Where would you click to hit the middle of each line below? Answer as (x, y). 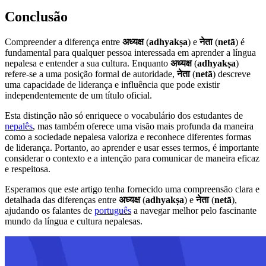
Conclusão (36, 17)
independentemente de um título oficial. (78, 96)
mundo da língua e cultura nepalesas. (74, 221)
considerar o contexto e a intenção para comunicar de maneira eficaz (132, 159)
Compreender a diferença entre (64, 42)
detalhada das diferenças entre (62, 200)
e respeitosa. (28, 169)
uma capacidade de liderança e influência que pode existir (112, 85)
